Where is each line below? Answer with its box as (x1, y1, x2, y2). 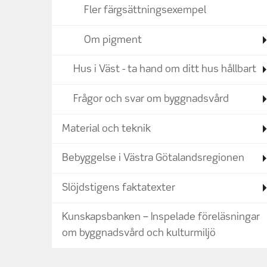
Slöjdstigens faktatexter (62, 182, 176, 193)
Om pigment (84, 35, 142, 45)
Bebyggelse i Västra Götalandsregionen (62, 153, 245, 164)
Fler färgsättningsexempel (84, 5, 206, 16)
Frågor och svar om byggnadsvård (73, 94, 229, 104)
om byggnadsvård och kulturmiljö (62, 228, 216, 239)
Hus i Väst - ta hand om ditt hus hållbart (73, 64, 256, 75)
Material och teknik (62, 123, 151, 134)
